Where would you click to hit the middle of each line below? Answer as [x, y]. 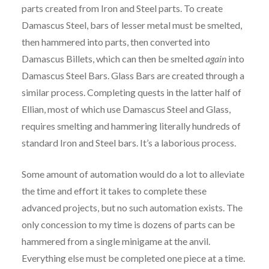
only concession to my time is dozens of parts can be [128, 225]
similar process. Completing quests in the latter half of [131, 92]
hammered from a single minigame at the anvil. [116, 241]
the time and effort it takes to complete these [114, 191]
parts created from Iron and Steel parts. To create [122, 8]
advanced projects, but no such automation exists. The [132, 208]
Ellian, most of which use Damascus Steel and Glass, [126, 109]
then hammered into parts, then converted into [116, 42]
